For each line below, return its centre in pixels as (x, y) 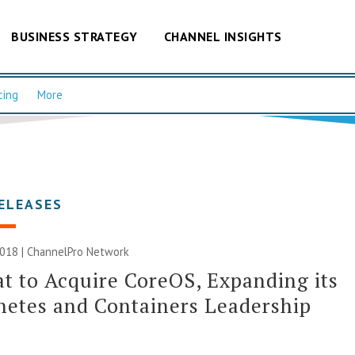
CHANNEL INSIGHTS (223, 36)
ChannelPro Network (78, 251)
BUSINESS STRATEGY (74, 36)
